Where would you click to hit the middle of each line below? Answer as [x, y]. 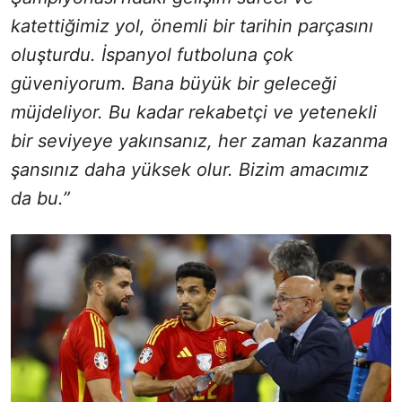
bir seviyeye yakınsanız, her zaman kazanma [199, 140]
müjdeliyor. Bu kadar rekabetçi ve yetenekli [194, 112]
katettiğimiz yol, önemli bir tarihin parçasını [192, 26]
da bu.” [40, 198]
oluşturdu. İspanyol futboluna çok [152, 54]
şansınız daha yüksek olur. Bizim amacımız [190, 169]
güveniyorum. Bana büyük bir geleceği [174, 83]
